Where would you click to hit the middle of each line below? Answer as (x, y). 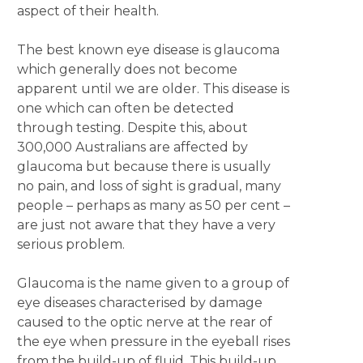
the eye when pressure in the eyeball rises (153, 342)
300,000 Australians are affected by (132, 147)
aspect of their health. (88, 11)
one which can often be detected (125, 108)
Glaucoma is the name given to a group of (153, 283)
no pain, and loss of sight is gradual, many (149, 186)
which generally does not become (127, 69)
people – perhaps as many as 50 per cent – (153, 205)
